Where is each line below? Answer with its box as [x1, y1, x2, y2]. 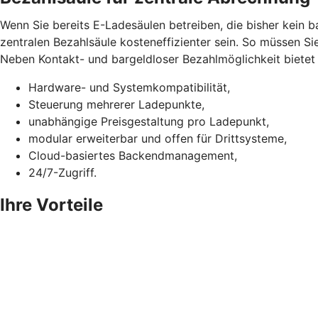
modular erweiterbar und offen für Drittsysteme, [28, 131, 287, 146]
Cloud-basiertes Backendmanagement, [28, 148, 237, 163]
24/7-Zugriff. [28, 165, 97, 180]
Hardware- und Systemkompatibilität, [28, 79, 230, 94]
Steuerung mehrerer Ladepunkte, [28, 97, 204, 111]
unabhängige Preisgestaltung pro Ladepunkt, [28, 114, 269, 128]
